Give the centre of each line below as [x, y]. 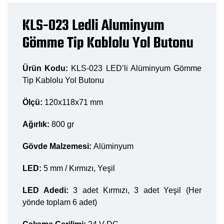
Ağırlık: [36, 124]
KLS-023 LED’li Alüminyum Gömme [136, 68]
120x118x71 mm [73, 102]
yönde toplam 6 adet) [60, 202]
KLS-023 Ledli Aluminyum [93, 26]
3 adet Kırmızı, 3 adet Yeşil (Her [137, 190]
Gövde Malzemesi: [58, 146]
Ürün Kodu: [47, 68]
